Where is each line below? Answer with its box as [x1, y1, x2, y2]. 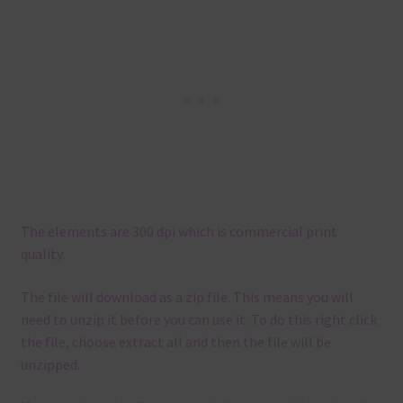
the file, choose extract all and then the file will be [20, 332, 331, 351]
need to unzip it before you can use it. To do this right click [20, 309, 377, 328]
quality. [20, 244, 65, 263]
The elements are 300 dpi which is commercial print [20, 221, 337, 240]
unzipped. [20, 354, 80, 373]
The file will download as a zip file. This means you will [20, 287, 354, 306]
